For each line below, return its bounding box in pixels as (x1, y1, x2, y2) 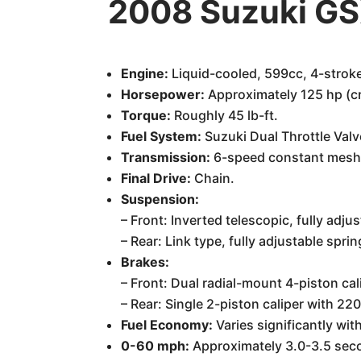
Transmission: (121, 149, 211, 165)
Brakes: (121, 254, 170, 270)
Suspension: (121, 191, 200, 207)
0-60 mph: (121, 338, 190, 354)
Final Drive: (121, 170, 192, 186)
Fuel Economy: (121, 317, 214, 333)
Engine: (121, 65, 169, 81)
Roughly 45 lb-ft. (171, 107, 279, 123)
